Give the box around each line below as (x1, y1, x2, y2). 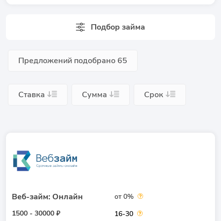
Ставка (18, 89, 45, 100)
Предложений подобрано (18, 55, 117, 66)
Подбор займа (91, 22, 145, 33)
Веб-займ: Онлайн (12, 191, 83, 202)
